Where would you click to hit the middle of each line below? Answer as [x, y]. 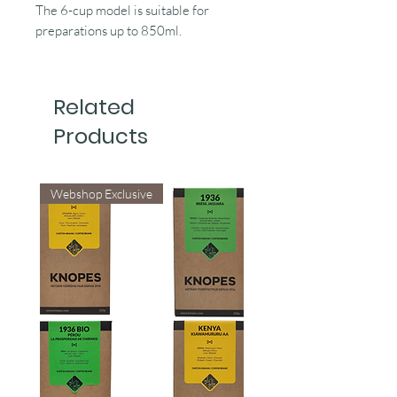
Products [101, 136]
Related [94, 107]
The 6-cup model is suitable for [122, 11]
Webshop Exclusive [101, 194]
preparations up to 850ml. [109, 31]
